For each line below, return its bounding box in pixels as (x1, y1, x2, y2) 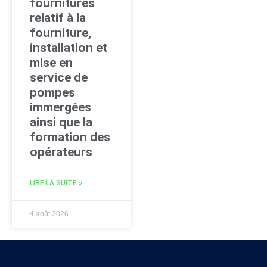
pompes (30, 85, 75, 100)
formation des (30, 130, 110, 145)
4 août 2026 (30, 210, 69, 219)
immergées (30, 100, 91, 115)
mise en (30, 55, 73, 70)
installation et (30, 41, 107, 55)
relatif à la (30, 11, 86, 26)
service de (30, 70, 88, 85)
